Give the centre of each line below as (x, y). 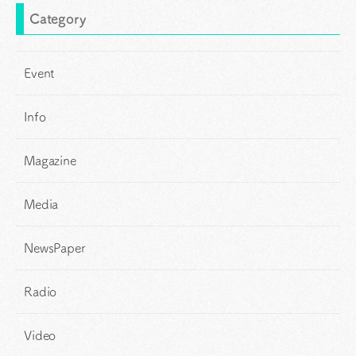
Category (58, 19)
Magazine (50, 161)
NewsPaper (55, 248)
